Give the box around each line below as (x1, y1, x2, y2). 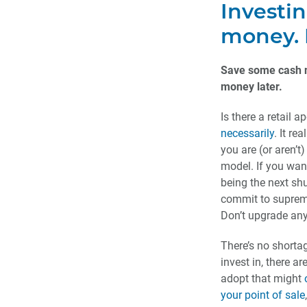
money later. (221, 80, 282, 94)
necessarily (221, 127, 274, 140)
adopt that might (221, 272, 304, 286)
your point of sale (221, 288, 305, 302)
